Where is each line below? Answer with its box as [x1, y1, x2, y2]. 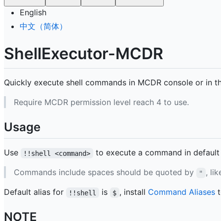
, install [119, 187, 148, 197]
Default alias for [4, 187, 66, 197]
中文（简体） [20, 21, 67, 31]
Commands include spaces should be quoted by [14, 167, 196, 178]
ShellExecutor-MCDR [4, 43, 163, 63]
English [20, 7, 46, 17]
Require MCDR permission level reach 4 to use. [14, 97, 189, 108]
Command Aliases [147, 187, 215, 197]
